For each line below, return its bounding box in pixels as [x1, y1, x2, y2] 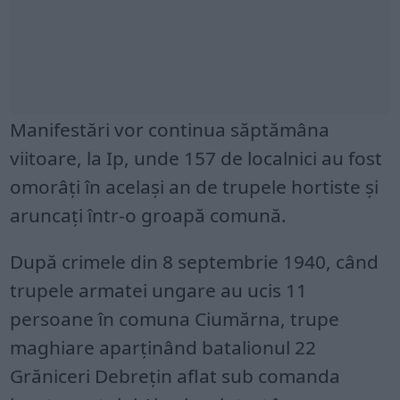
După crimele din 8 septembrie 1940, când [10, 249, 379, 275]
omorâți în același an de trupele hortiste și [10, 174, 379, 200]
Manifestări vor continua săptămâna [10, 117, 330, 143]
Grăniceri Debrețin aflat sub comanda [10, 363, 341, 389]
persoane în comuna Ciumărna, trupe [10, 306, 340, 332]
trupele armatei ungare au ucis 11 [10, 278, 308, 304]
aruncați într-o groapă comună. [10, 203, 287, 229]
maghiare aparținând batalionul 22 [10, 335, 317, 361]
